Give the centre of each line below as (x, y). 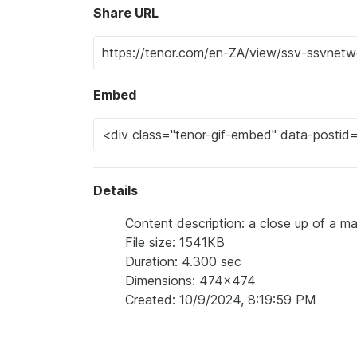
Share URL (126, 13)
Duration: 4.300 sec (183, 261)
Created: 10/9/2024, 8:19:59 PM (221, 300)
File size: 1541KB (175, 242)
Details (116, 190)
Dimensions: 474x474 (190, 280)
